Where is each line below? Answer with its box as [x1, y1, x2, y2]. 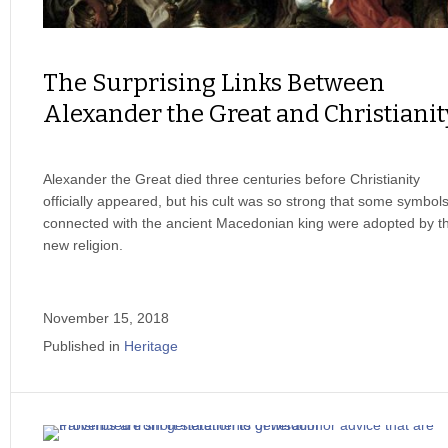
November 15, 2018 [43, 309, 169, 326]
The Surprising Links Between [43, 68, 385, 97]
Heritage [124, 337, 178, 354]
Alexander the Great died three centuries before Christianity [43, 170, 420, 187]
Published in [43, 337, 120, 354]
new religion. [43, 236, 123, 253]
